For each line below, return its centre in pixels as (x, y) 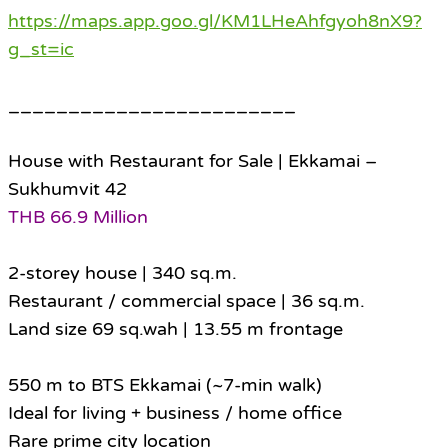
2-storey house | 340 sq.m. (122, 273)
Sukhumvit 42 (67, 189)
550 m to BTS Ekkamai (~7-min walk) (165, 385)
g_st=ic (41, 49)
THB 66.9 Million (78, 217)
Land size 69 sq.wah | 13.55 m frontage (175, 329)
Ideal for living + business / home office (175, 413)
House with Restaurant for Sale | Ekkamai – (192, 161)
